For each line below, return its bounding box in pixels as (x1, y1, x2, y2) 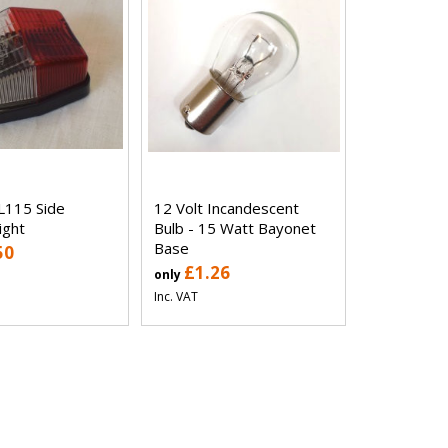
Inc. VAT (154, 288, 199, 306)
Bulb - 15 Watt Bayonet (154, 218, 317, 239)
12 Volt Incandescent (154, 198, 300, 219)
